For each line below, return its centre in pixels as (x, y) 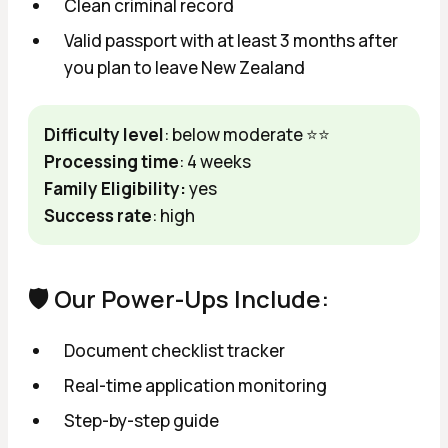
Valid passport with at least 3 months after (231, 40)
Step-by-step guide (141, 420)
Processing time (111, 161)
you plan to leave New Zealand (184, 67)
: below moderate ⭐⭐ (247, 134)
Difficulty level (104, 134)
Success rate (98, 215)
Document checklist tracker (174, 350)
